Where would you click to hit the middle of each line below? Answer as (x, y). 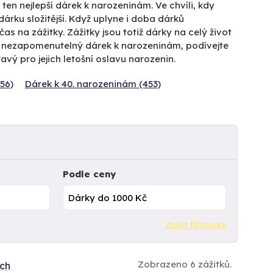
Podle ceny (89, 174)
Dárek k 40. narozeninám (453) (93, 84)
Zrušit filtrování (196, 225)
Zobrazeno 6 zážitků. (185, 264)
